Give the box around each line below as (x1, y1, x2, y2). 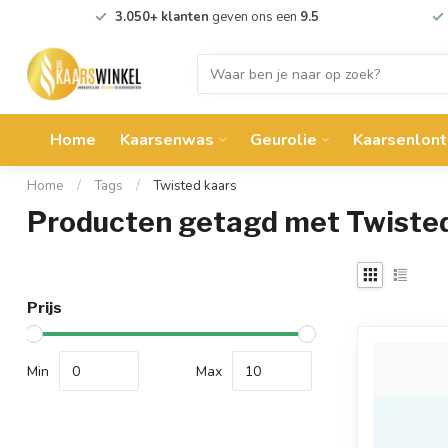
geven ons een (208, 8, 300, 26)
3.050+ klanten (114, 8, 209, 26)
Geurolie (250, 129, 317, 151)
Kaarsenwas (120, 129, 214, 151)
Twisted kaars (153, 177, 237, 195)
